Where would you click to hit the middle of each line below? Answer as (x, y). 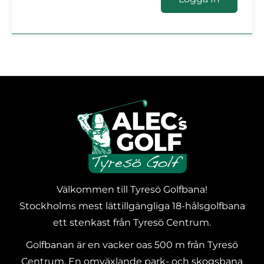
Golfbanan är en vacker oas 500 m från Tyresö (132, 245)
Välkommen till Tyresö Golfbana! (132, 189)
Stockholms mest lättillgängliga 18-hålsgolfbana (132, 206)
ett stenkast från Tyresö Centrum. (132, 222)
